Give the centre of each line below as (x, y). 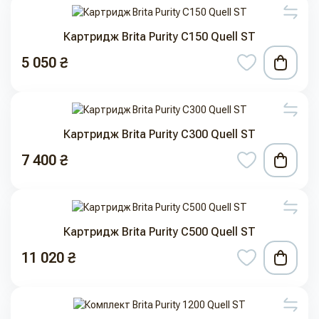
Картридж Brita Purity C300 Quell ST (159, 135)
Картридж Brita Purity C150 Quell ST (159, 37)
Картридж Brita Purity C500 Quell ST (159, 232)
